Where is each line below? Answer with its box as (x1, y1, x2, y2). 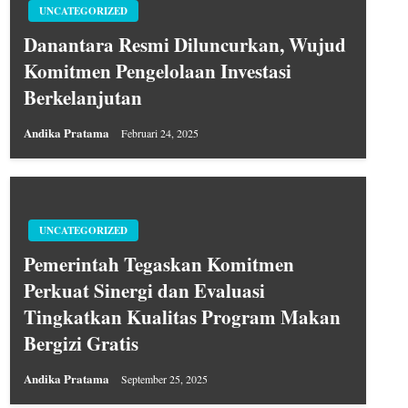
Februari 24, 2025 (120, 125, 199, 140)
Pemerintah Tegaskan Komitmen (23, 250, 294, 278)
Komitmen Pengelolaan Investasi (23, 56, 291, 85)
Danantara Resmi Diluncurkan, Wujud (23, 30, 346, 58)
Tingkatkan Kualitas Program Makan (23, 302, 341, 331)
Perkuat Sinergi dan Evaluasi (23, 276, 265, 304)
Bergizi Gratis (23, 329, 138, 357)
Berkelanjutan (23, 83, 142, 111)
